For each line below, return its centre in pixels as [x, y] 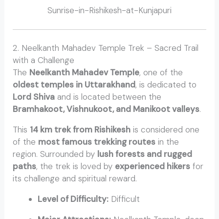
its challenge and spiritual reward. [75, 179]
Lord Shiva [34, 97]
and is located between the [108, 97]
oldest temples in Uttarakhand [74, 85]
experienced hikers [153, 166]
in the [167, 142]
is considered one [165, 130]
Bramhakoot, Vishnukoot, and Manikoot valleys [106, 109]
